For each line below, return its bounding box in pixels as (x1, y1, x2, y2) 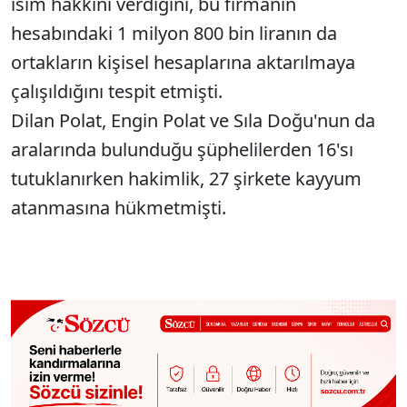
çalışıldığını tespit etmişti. (11, 79, 227, 104)
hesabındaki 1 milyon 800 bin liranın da (11, 21, 337, 45)
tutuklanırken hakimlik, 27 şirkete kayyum (11, 166, 362, 191)
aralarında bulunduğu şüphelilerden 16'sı (11, 137, 353, 162)
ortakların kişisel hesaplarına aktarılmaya (11, 50, 355, 74)
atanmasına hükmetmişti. (11, 195, 231, 220)
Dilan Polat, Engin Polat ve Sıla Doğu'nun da (11, 108, 375, 133)
